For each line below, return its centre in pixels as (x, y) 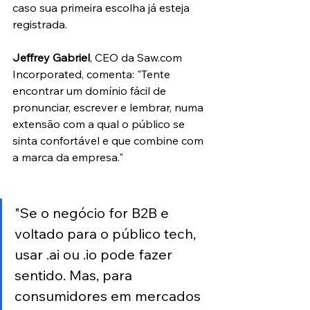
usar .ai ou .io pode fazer (95, 254)
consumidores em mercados (109, 295)
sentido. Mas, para (75, 275)
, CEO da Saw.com (137, 57)
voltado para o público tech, (107, 233)
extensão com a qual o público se (100, 124)
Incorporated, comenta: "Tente (93, 74)
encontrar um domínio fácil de (91, 90)
